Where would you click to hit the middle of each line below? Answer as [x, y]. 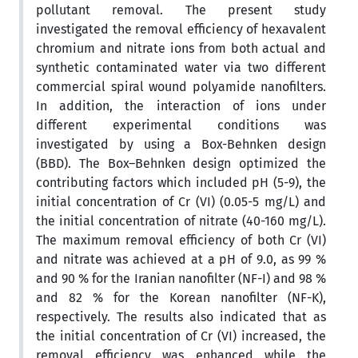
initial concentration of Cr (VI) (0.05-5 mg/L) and [181, 201]
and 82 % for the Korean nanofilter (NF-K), [181, 297]
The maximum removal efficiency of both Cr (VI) [181, 240]
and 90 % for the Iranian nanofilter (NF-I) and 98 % [181, 278]
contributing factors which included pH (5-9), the [181, 182]
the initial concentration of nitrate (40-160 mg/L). [181, 221]
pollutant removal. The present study [181, 10]
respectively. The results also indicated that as [181, 316]
